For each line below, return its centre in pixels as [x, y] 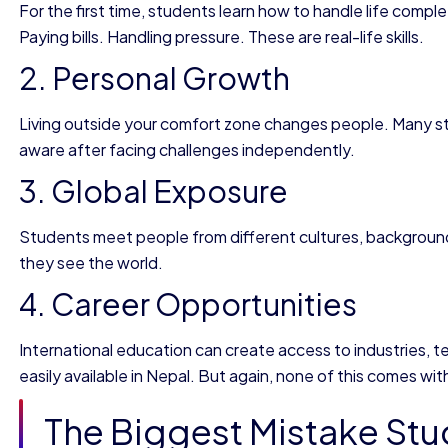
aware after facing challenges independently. [187, 149]
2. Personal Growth [154, 78]
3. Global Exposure [153, 191]
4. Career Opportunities [188, 304]
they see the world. [91, 262]
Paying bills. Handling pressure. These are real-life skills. [221, 36]
